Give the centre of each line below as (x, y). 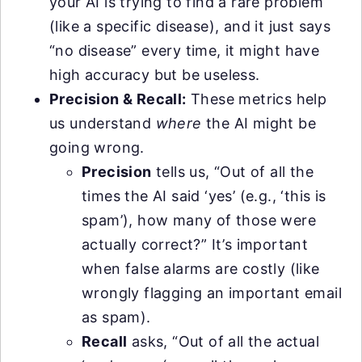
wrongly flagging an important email (212, 293)
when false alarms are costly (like (201, 269)
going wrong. (97, 148)
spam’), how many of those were (199, 221)
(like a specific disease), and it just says (190, 27)
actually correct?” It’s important (195, 245)
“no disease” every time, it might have (185, 51)
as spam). (116, 318)
